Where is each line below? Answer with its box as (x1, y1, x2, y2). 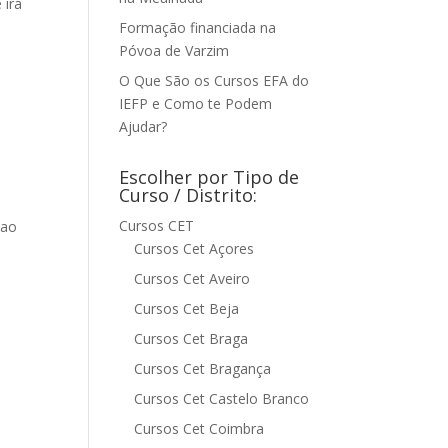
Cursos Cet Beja (134, 299, 240, 318)
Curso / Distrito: (119, 183, 258, 207)
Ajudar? (119, 117, 168, 136)
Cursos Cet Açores (134, 239, 255, 258)
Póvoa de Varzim (119, 41, 230, 60)
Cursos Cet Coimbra (134, 419, 265, 438)
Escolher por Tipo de (119, 165, 300, 189)
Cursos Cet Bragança (134, 359, 272, 378)
